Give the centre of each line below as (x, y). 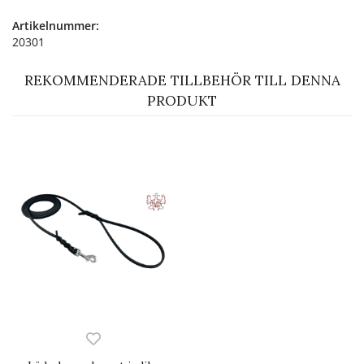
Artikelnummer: (56, 25)
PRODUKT (182, 100)
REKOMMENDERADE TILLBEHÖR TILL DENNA (182, 80)
